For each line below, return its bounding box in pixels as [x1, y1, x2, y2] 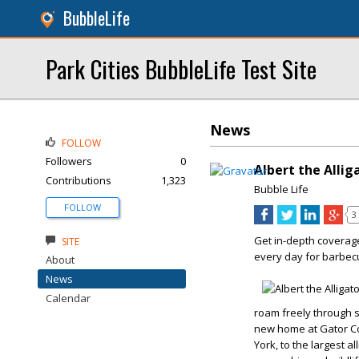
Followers [46, 154, 92, 168]
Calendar [46, 291, 91, 305]
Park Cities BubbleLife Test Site [46, 51, 317, 86]
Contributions [46, 173, 111, 188]
